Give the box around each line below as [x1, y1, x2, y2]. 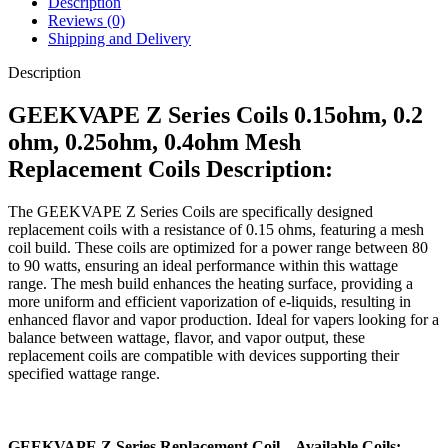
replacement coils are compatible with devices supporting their [8, 347, 399, 365]
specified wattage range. [8, 365, 160, 383]
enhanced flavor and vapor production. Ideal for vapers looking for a [8, 311, 439, 329]
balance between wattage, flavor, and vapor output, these [8, 329, 365, 347]
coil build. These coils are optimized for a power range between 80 [8, 239, 428, 257]
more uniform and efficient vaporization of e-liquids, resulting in [8, 293, 411, 311]
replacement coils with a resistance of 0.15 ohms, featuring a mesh [8, 221, 424, 239]
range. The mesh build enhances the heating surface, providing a [8, 275, 413, 293]
